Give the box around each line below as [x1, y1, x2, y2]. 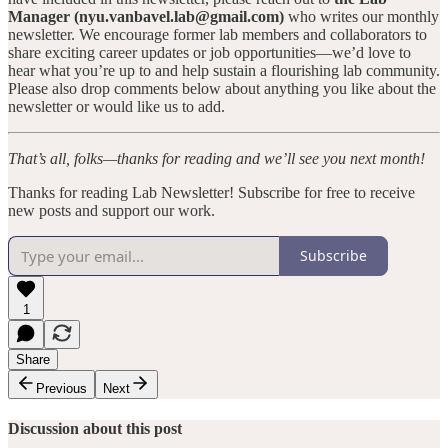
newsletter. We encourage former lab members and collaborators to [8, 25, 427, 43]
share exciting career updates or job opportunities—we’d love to [8, 43, 411, 61]
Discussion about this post [8, 419, 182, 437]
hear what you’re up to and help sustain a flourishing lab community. [8, 61, 440, 79]
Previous [36, 380, 87, 396]
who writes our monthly [284, 7, 439, 25]
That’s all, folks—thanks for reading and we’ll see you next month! [8, 149, 425, 167]
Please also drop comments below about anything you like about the [8, 79, 436, 97]
